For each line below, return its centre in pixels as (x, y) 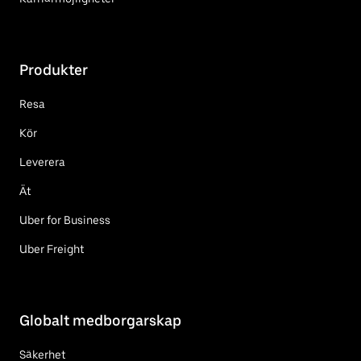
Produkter (54, 70)
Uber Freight (52, 249)
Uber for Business (65, 220)
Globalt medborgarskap (100, 321)
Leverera (42, 162)
